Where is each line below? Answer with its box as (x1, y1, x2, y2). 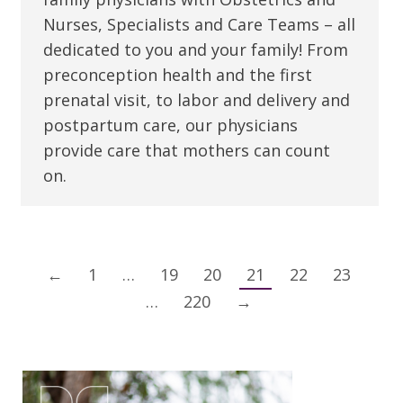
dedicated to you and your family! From (42, 39, 348, 61)
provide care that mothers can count (42, 139, 330, 162)
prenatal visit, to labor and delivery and (42, 89, 350, 112)
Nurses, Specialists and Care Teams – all (42, 13, 355, 36)
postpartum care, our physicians (42, 114, 298, 137)
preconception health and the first (42, 64, 312, 86)
